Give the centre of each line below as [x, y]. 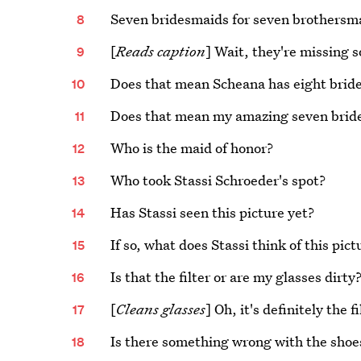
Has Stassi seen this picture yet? [213, 212]
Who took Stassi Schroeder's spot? [218, 180]
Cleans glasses [161, 309]
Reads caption [161, 51]
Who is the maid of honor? [192, 148]
